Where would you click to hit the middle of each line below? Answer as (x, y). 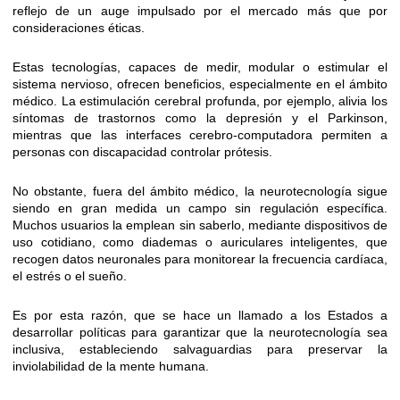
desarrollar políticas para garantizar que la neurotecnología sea (200, 333)
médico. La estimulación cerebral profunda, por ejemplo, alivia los (200, 101)
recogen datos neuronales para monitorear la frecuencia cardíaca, (200, 259)
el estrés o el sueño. (70, 276)
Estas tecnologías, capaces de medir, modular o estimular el (200, 67)
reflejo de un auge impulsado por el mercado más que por (200, 11)
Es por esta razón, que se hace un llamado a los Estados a (200, 316)
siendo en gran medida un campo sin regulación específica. (200, 208)
